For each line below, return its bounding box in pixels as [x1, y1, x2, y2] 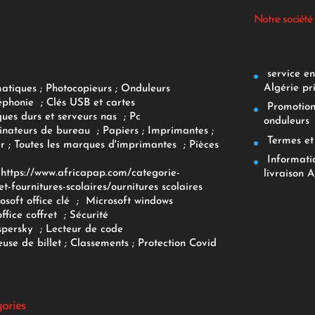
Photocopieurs [45, 83, 112, 94]
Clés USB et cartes [46, 97, 135, 108]
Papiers [102, 125, 139, 136]
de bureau [40, 125, 94, 136]
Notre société [254, 13, 313, 25]
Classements [70, 238, 132, 249]
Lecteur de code [45, 224, 123, 235]
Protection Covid [137, 238, 217, 249]
